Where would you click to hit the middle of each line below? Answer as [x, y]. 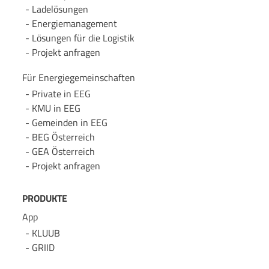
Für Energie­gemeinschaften [78, 78]
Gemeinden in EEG [69, 123]
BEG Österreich [63, 137]
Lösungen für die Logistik [83, 38]
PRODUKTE [44, 198]
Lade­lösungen [60, 9]
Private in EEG [61, 94]
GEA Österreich [63, 152]
